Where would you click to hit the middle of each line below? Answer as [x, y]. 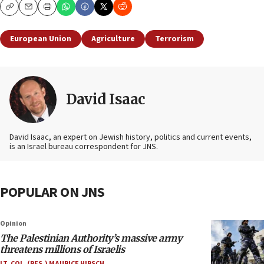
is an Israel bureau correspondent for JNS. [84, 147]
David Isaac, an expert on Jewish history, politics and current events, [131, 138]
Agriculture [113, 39]
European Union [41, 39]
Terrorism [174, 39]
